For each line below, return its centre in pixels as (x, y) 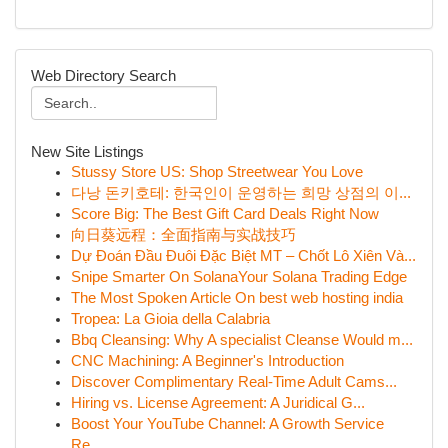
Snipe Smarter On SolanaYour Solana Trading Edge (239, 277)
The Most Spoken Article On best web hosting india (237, 298)
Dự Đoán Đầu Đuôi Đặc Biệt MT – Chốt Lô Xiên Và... (243, 256)
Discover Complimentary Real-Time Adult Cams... (234, 382)
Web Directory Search (103, 75)
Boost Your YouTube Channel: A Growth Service (227, 424)
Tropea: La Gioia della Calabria (170, 319)
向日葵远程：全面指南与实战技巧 (183, 235)
